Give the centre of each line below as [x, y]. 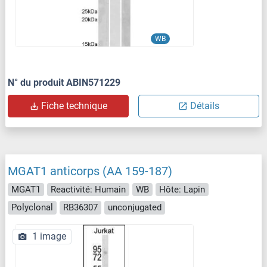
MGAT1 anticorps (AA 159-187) [90, 171]
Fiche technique [74, 105]
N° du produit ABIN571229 [64, 82]
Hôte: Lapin [182, 189]
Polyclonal [32, 208]
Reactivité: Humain [88, 189]
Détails [205, 105]
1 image [49, 236]
